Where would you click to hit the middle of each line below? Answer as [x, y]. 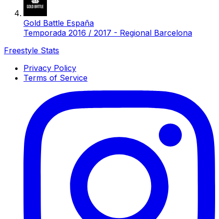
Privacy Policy [50, 68]
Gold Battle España [59, 23]
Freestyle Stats [32, 50]
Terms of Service [55, 77]
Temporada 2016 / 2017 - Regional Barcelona [108, 33]
